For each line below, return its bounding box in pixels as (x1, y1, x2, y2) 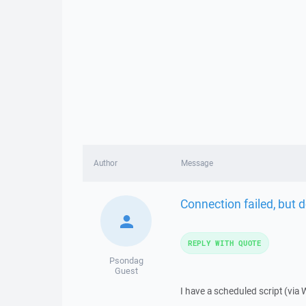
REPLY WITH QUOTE (187, 238, 262, 248)
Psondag (109, 255, 143, 266)
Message (180, 158, 213, 168)
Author (94, 158, 117, 168)
